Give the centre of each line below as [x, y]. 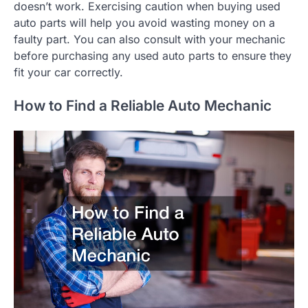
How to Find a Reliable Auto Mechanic [143, 106]
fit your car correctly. [68, 73]
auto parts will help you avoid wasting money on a [144, 23]
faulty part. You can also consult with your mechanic [150, 40]
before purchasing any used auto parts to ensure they [153, 56]
